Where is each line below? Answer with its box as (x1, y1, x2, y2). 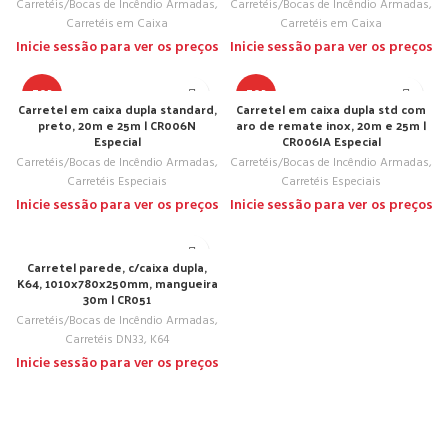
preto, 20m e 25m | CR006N (38, 114, 196, 136)
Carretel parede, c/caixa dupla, (27, 256, 207, 278)
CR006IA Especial (281, 130, 381, 152)
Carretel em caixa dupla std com (236, 98, 426, 120)
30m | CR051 (83, 288, 151, 310)
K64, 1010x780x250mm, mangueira (16, 272, 218, 294)
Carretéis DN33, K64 (65, 330, 169, 350)
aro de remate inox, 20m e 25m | (236, 114, 426, 136)
